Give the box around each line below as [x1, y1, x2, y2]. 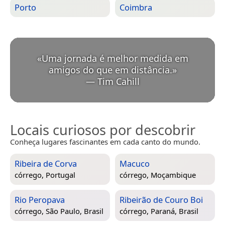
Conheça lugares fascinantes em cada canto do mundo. [10, 136, 200, 147]
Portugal [46, 170, 75, 180]
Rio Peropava [15, 193, 65, 205]
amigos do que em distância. [48, 63, 172, 76]
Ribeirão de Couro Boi [120, 193, 203, 205]
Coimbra [120, 1, 152, 13]
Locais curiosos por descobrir [10, 120, 195, 139]
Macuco [120, 157, 150, 169]
